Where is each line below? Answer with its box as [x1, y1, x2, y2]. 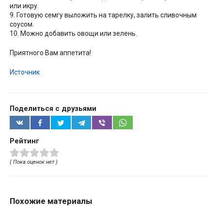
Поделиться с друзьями [10, 104, 96, 113]
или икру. [10, 1, 39, 10]
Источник [10, 68, 40, 76]
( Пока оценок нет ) [10, 159, 58, 166]
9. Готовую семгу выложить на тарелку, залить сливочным [10, 11, 197, 19]
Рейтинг [10, 137, 39, 146]
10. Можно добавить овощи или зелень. [10, 29, 137, 37]
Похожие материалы [10, 196, 93, 206]
